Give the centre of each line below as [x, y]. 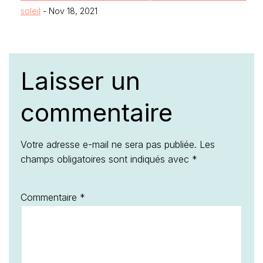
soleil [31, 11]
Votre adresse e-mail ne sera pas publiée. [109, 144]
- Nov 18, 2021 [69, 11]
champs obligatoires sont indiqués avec [106, 159]
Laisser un [80, 81]
